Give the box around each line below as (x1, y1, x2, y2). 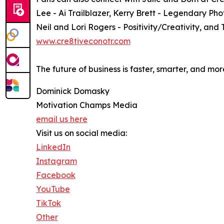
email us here (36, 113, 87, 124)
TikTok (36, 197, 61, 208)
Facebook (36, 169, 75, 180)
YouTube (36, 183, 70, 194)
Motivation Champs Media (36, 99, 137, 110)
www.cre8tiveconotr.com (36, 35, 130, 46)
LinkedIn (36, 141, 70, 152)
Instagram (36, 155, 77, 166)
